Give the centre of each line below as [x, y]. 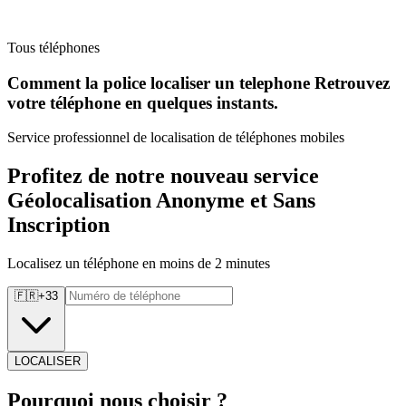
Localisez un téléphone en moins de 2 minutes [139, 264]
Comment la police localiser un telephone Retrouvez [198, 82]
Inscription [58, 225]
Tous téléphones [53, 48]
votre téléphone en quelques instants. [143, 102]
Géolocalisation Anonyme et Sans [161, 201]
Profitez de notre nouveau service [163, 176]
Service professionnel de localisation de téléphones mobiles [176, 138]
